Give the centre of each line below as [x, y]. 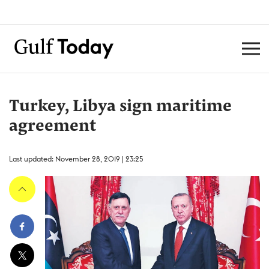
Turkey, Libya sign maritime [120, 107]
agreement [53, 127]
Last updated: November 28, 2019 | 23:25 [76, 159]
